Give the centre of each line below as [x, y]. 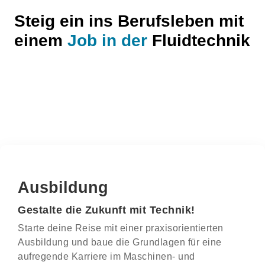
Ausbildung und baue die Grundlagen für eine [120, 242]
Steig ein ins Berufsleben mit [129, 21]
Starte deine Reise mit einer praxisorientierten [121, 228]
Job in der [107, 41]
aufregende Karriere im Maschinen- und [106, 256]
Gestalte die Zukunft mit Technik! [106, 210]
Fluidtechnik [199, 41]
